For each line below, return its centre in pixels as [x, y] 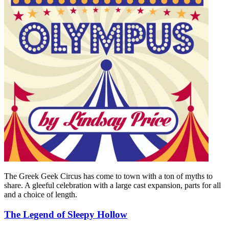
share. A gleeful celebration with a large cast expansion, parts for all [112, 186]
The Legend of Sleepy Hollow [66, 215]
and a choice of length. [41, 195]
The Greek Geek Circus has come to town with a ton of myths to [108, 176]
